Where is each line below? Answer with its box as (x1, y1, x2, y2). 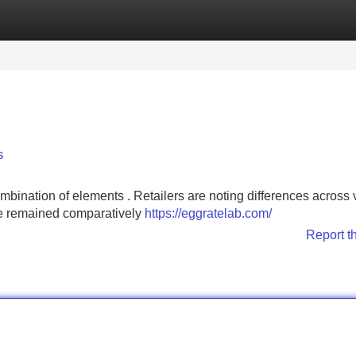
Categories (2, 13, 64, 26)
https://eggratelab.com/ (145, 207, 272, 220)
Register (87, 13, 135, 26)
